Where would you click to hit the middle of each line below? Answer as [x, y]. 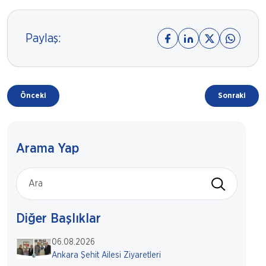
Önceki [33, 96]
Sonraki [232, 96]
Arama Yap [47, 148]
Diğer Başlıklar [58, 218]
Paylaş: [43, 38]
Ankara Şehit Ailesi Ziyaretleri [106, 255]
